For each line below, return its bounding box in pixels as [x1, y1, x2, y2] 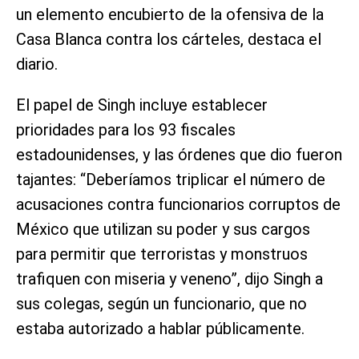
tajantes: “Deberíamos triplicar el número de [16, 169, 325, 189]
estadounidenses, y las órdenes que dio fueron [16, 144, 342, 164]
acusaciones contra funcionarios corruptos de [16, 194, 341, 214]
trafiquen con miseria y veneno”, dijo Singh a [16, 268, 323, 288]
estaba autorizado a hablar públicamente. [16, 318, 305, 338]
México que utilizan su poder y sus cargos [16, 219, 310, 239]
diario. [16, 54, 58, 74]
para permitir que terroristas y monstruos [16, 244, 308, 264]
